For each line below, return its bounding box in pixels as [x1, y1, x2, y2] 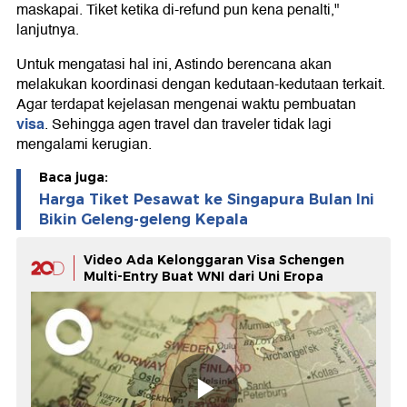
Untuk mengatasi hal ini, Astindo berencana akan [16, 53, 332, 77]
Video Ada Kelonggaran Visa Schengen [84, 252, 344, 269]
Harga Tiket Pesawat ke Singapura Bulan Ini [39, 191, 374, 209]
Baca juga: [39, 169, 108, 186]
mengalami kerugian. [16, 133, 152, 157]
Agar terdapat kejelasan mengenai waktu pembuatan [16, 93, 356, 117]
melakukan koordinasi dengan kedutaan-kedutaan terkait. [16, 73, 385, 97]
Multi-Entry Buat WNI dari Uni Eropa [84, 268, 323, 285]
